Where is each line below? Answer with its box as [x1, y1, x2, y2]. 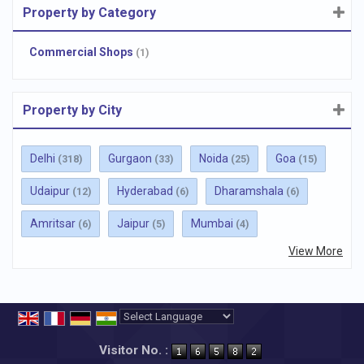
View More [288, 245, 343, 258]
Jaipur [117, 217, 149, 231]
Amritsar [30, 217, 76, 231]
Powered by [119, 328, 183, 342]
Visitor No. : [99, 343, 171, 358]
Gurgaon [108, 152, 152, 166]
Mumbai [191, 217, 233, 231]
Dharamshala [214, 184, 284, 198]
